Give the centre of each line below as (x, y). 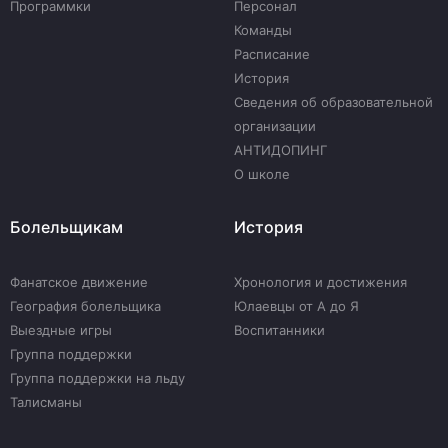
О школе (262, 174)
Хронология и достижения (320, 282)
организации (275, 126)
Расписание (272, 54)
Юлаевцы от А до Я (296, 306)
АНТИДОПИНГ (280, 150)
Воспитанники (279, 330)
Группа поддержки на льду (97, 378)
